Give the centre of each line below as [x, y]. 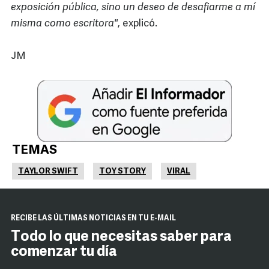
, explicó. [138, 23]
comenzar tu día [64, 252]
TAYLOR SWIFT [48, 171]
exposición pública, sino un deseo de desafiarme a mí [133, 7]
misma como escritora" [64, 23]
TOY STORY [122, 171]
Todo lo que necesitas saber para [121, 237]
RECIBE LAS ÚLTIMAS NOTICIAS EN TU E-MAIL [93, 218]
